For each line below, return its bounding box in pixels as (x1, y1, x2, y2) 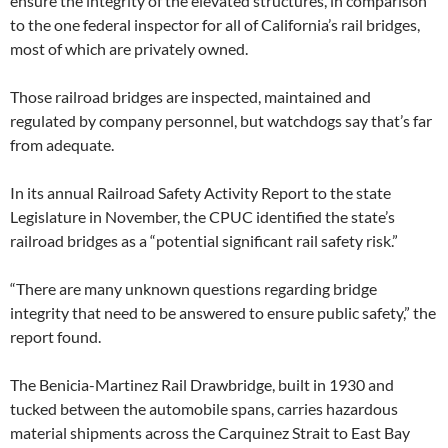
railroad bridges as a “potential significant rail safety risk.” (10, 231, 398, 251)
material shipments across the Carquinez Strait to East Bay (10, 423, 410, 443)
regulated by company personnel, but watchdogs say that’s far (10, 111, 432, 131)
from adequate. (10, 135, 114, 155)
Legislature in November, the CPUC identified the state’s (10, 207, 395, 227)
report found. (10, 327, 101, 347)
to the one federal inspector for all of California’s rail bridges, (10, 15, 420, 35)
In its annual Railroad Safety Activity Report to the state (10, 183, 391, 203)
